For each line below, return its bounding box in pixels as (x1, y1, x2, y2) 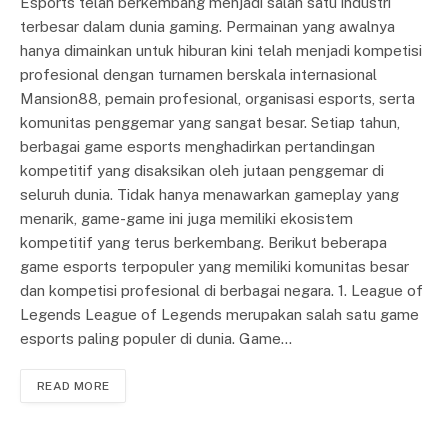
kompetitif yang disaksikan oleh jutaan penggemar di (20, 162, 384, 180)
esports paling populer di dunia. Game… (20, 330, 292, 348)
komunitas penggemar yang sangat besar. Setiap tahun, (20, 114, 400, 132)
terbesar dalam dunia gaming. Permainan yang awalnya (20, 18, 395, 36)
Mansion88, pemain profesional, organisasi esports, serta (20, 90, 415, 108)
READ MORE (37, 379, 110, 394)
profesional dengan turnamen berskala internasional (20, 66, 377, 84)
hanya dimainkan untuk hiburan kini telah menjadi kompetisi (20, 42, 422, 60)
